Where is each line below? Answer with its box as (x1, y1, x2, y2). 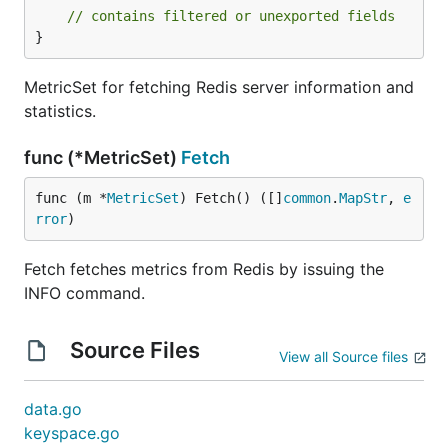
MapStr (339, 190, 387, 206)
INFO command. (24, 283, 145, 303)
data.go (24, 399, 82, 419)
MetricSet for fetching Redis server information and (24, 77, 414, 97)
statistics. (24, 101, 96, 121)
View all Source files (279, 348, 408, 365)
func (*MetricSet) (24, 147, 181, 168)
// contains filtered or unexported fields (67, 8, 395, 24)
